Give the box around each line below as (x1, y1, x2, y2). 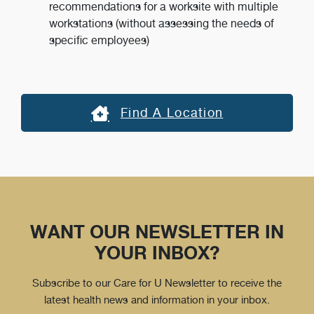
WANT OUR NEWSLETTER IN (30, 221, 284, 243)
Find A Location (121, 105, 224, 120)
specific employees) (49, 34, 149, 47)
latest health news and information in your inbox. (44, 293, 270, 306)
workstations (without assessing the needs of (49, 17, 274, 30)
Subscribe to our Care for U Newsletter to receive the (32, 276, 282, 289)
